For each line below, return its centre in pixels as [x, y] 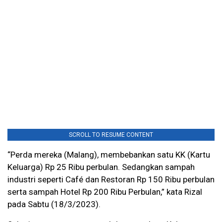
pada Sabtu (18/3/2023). [54, 204]
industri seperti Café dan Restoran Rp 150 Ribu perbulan [111, 180]
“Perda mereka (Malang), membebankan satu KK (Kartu [109, 155]
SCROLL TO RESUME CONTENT [111, 135]
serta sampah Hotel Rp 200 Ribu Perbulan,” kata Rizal [105, 192]
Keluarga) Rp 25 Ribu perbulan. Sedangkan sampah [101, 167]
